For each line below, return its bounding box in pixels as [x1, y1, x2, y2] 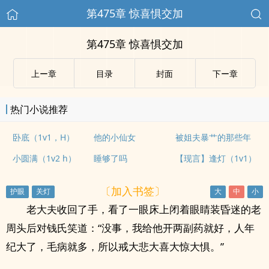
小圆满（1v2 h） [12, 153, 76, 164]
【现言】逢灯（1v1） [175, 153, 256, 164]
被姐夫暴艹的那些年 [175, 131, 251, 143]
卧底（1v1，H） [12, 131, 74, 143]
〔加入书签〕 [100, 183, 165, 198]
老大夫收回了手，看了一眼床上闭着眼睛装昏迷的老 [26, 202, 261, 216]
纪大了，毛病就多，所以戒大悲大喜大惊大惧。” [6, 240, 224, 253]
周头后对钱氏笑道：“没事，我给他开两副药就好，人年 [6, 221, 255, 235]
